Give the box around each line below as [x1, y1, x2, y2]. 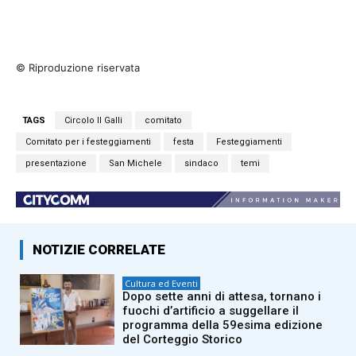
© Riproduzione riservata [16, 61, 140, 75]
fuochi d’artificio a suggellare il [122, 303, 300, 318]
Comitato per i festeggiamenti [25, 137, 151, 148]
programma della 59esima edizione [122, 317, 323, 332]
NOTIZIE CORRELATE [33, 241, 165, 257]
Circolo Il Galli [64, 115, 122, 126]
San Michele [109, 158, 162, 169]
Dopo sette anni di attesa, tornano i [122, 288, 322, 304]
